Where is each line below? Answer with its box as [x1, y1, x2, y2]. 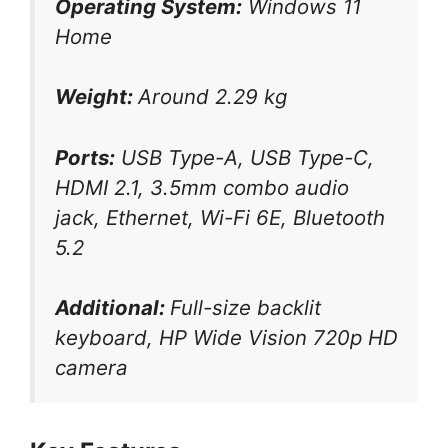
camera [55, 355, 128, 381]
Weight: [55, 84, 138, 110]
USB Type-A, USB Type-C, [115, 144, 374, 170]
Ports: [55, 144, 115, 170]
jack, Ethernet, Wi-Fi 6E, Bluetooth [55, 204, 385, 230]
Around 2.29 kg [138, 84, 287, 110]
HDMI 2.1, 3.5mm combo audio [55, 174, 349, 200]
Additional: [55, 295, 170, 321]
